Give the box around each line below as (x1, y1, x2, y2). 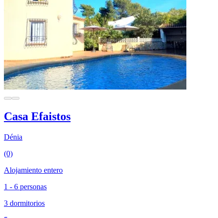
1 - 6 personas (4, 182, 47, 191)
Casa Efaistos (4, 109, 71, 123)
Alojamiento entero (4, 165, 63, 174)
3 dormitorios (4, 199, 45, 207)
